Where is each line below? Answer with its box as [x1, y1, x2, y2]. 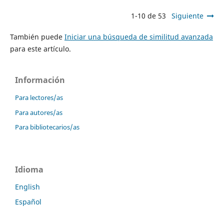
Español [15, 197, 41, 207]
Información [15, 74, 65, 85]
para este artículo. [9, 43, 71, 53]
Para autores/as [15, 107, 62, 117]
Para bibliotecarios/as [15, 122, 79, 132]
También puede [9, 31, 64, 41]
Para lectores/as [15, 92, 63, 102]
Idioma [15, 164, 43, 175]
